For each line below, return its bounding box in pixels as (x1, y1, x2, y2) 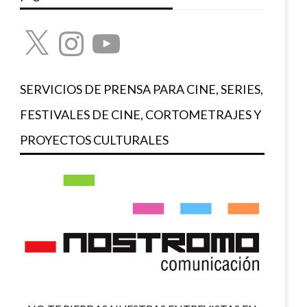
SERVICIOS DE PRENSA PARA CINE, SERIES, (20, 82, 264, 97)
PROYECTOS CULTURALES (20, 132, 169, 147)
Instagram (54, 25, 103, 38)
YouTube (89, 25, 132, 38)
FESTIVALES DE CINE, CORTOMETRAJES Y (20, 107, 262, 122)
